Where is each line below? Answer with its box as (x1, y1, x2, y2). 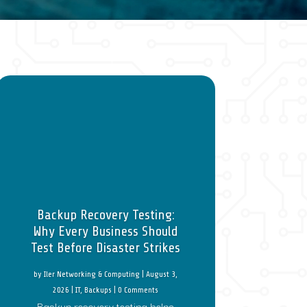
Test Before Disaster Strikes (31, 239, 181, 256)
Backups (84, 284, 112, 295)
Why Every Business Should (33, 223, 179, 239)
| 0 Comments (112, 284, 159, 295)
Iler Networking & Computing (44, 269, 140, 279)
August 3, (146, 269, 178, 279)
